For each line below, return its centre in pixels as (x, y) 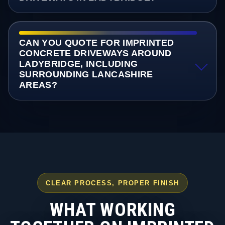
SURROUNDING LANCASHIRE (86, 75)
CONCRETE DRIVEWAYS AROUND (95, 53)
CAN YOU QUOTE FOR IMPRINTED (96, 43)
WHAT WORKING (113, 209)
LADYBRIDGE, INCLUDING (78, 64)
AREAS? (38, 85)
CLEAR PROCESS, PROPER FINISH (113, 183)
